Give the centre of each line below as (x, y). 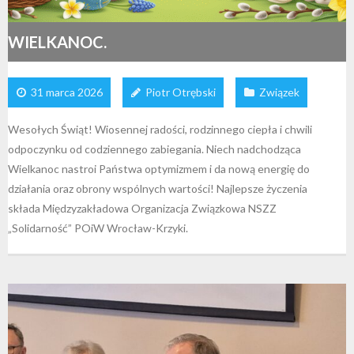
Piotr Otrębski (181, 92)
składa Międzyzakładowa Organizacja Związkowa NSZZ (142, 208)
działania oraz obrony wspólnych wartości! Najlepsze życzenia (158, 188)
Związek (279, 92)
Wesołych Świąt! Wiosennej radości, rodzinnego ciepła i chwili (160, 129)
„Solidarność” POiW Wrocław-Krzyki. (98, 228)
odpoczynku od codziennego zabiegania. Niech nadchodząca (154, 149)
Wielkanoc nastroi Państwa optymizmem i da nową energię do (159, 168)
